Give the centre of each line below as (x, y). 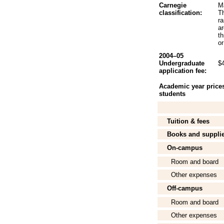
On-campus (181, 148)
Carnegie (173, 5)
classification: (180, 13)
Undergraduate (182, 63)
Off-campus (181, 188)
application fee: (183, 71)
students (172, 94)
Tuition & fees (184, 121)
